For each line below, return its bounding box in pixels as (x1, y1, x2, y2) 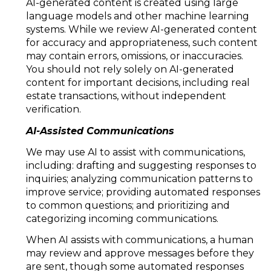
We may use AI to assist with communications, (25, 146, 245, 158)
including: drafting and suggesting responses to (25, 160, 256, 172)
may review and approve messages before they (25, 247, 254, 260)
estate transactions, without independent (25, 90, 226, 102)
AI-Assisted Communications (25, 125, 174, 137)
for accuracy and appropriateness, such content (25, 37, 258, 49)
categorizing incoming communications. (25, 213, 218, 225)
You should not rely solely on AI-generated (25, 64, 234, 76)
